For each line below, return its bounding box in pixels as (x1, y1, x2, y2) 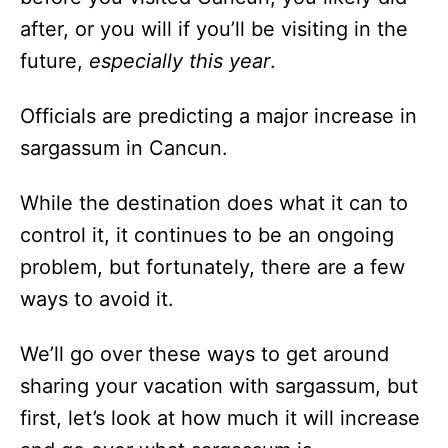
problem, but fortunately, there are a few (20, 254, 405, 279)
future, (20, 48, 89, 73)
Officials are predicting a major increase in (20, 103, 417, 128)
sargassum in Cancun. (20, 135, 246, 160)
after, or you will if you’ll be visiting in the (20, 16, 408, 41)
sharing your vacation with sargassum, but (20, 373, 418, 398)
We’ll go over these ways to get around (20, 341, 389, 366)
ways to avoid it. (20, 286, 192, 311)
